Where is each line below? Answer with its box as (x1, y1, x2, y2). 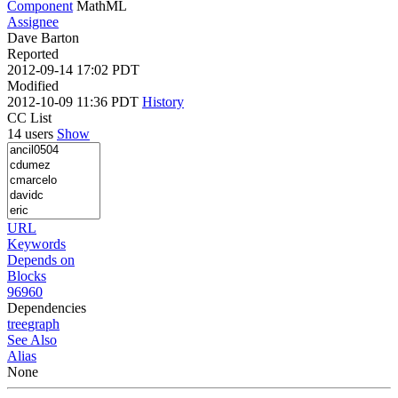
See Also (7, 331, 57, 347)
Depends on (7, 251, 75, 267)
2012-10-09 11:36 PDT (7, 93, 142, 109)
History (142, 93, 184, 109)
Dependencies (7, 299, 86, 315)
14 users (7, 125, 57, 141)
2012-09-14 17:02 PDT (7, 61, 139, 77)
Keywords (7, 235, 66, 251)
